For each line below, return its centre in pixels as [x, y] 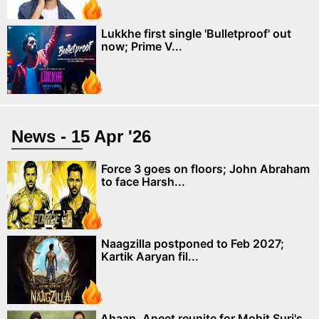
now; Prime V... [142, 46]
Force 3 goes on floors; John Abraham [205, 168]
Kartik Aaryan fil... [150, 256]
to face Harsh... [143, 181]
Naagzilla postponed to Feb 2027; [193, 243]
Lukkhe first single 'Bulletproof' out [196, 33]
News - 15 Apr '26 [81, 136]
